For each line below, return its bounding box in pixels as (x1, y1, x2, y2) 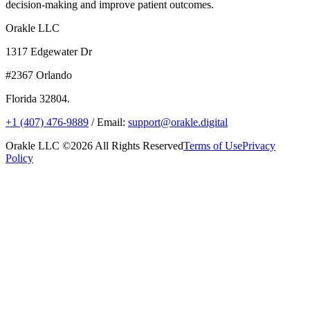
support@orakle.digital (128, 116, 228, 128)
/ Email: (89, 116, 128, 128)
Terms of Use (183, 139, 242, 152)
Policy (6, 152, 33, 164)
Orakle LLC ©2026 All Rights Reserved (6, 139, 183, 152)
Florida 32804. (6, 92, 70, 104)
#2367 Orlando (6, 69, 72, 81)
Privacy (242, 139, 275, 152)
